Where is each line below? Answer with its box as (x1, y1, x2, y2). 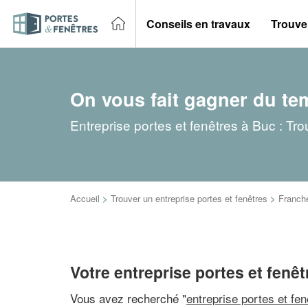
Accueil (70, 192, 100, 205)
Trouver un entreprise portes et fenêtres (111, 192, 267, 205)
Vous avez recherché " (70, 289, 186, 307)
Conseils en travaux (146, 15, 250, 32)
